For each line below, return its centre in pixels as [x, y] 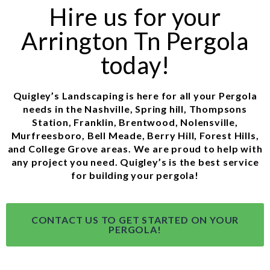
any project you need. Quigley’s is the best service [135, 162]
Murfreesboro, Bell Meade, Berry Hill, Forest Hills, [135, 136]
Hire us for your [135, 17]
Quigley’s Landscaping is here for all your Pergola [135, 96]
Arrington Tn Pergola [135, 41]
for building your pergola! [135, 175]
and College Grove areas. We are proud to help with [135, 149]
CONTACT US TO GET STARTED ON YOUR [135, 219]
